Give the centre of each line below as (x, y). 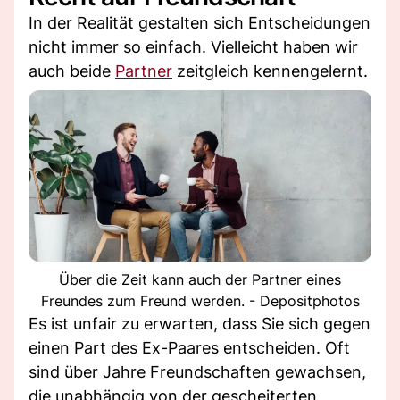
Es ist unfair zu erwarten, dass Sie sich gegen (200, 323)
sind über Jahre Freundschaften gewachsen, (197, 371)
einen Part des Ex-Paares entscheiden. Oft (189, 347)
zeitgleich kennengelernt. (270, 71)
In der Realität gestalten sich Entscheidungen (200, 22)
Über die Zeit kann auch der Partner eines (200, 279)
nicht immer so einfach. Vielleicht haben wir (193, 46)
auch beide (72, 71)
